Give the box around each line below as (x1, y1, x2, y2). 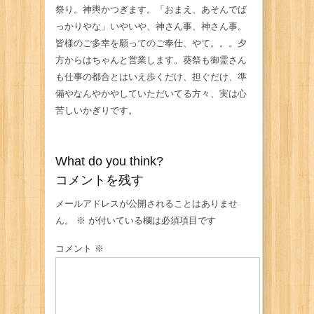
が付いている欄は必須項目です (86, 215, 216, 226)
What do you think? (55, 154, 163, 169)
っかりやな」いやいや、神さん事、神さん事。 (55, 21, 247, 32)
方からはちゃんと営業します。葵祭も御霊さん (55, 55, 247, 66)
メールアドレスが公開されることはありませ (55, 198, 238, 210)
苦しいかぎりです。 (55, 105, 137, 116)
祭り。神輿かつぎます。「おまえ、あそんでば (55, 4, 247, 15)
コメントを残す (55, 173, 144, 188)
